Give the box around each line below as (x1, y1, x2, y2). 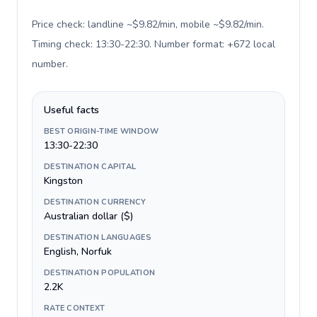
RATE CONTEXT (44, 303, 105, 313)
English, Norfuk (44, 245, 112, 258)
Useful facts (44, 103, 99, 117)
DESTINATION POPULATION (44, 267, 156, 278)
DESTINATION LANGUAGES (44, 232, 151, 243)
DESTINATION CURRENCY (44, 197, 146, 207)
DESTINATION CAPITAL (44, 161, 137, 172)
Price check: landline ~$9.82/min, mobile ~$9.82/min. (32, 18, 264, 31)
